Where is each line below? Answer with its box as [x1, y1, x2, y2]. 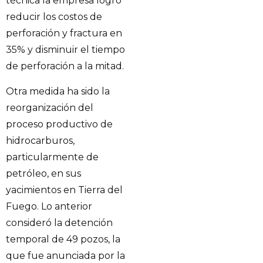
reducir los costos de [6, 11, 102, 23]
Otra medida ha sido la [6, 85, 110, 97]
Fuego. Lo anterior [6, 200, 92, 212]
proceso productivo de [6, 118, 113, 130]
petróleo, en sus [6, 167, 81, 179]
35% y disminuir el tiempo [6, 44, 125, 56]
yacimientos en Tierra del [6, 184, 123, 195]
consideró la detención [6, 217, 113, 228]
